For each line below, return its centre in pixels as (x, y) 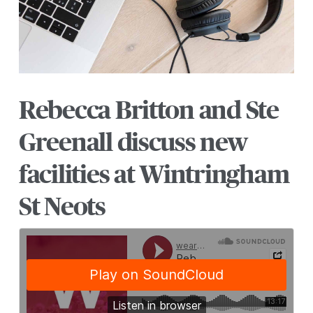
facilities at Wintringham (154, 175)
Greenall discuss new (133, 143)
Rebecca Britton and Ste (148, 110)
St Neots (62, 207)
